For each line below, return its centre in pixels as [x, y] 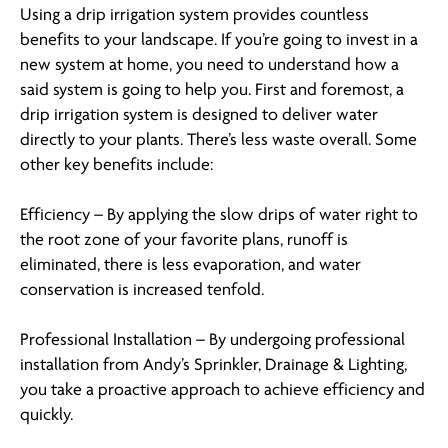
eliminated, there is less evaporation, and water [190, 265]
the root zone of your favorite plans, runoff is [184, 240]
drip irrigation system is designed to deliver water [199, 115]
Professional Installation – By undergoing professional [212, 340]
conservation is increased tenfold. [142, 290]
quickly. [46, 415]
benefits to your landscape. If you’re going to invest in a [219, 40]
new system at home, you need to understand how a [209, 65]
